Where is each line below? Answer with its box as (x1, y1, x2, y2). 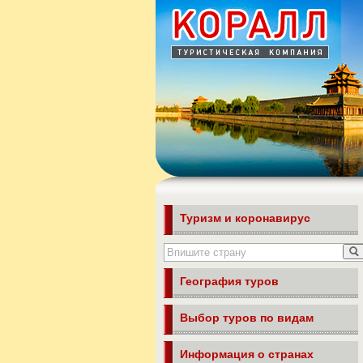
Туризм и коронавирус (180, 211, 310, 224)
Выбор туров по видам (180, 310, 314, 324)
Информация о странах (180, 347, 314, 361)
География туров (180, 274, 279, 288)
